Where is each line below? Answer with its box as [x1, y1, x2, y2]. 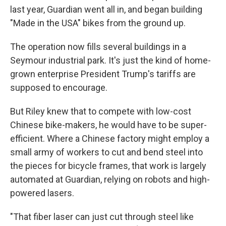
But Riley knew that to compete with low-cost [10, 106, 191, 117]
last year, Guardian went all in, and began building [10, 4, 202, 15]
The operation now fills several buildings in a [10, 41, 186, 52]
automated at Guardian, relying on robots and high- [10, 174, 210, 185]
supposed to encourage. [10, 82, 107, 93]
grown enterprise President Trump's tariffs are [10, 69, 196, 79]
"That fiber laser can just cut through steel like [10, 211, 194, 222]
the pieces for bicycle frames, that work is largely [10, 160, 206, 171]
